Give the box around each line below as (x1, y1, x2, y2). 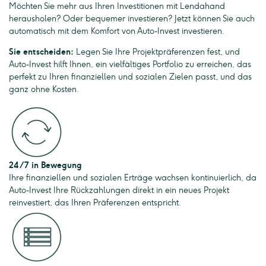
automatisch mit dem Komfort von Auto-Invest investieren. (9, 26, 224, 37)
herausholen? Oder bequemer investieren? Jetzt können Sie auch (9, 14, 255, 24)
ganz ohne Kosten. (9, 84, 79, 95)
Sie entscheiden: (9, 47, 74, 58)
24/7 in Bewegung (9, 160, 82, 171)
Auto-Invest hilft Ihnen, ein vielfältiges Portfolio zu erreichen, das (9, 59, 251, 70)
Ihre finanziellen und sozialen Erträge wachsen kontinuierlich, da (9, 173, 256, 183)
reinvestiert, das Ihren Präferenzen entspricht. (9, 198, 181, 208)
